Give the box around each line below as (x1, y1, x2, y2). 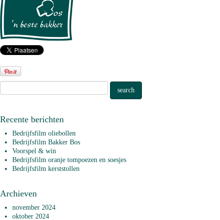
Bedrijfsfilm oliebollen (12, 130, 76, 137)
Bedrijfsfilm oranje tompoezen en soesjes (12, 156, 126, 164)
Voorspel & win (12, 147, 56, 155)
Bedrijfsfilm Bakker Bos (12, 138, 80, 146)
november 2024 (12, 204, 55, 211)
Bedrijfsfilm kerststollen (12, 165, 80, 172)
